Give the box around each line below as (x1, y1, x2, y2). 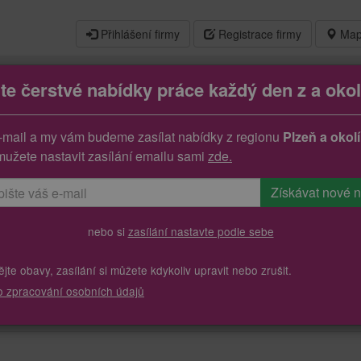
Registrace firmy (215, 26, 301, 42)
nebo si (87, 223, 128, 240)
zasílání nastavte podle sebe (127, 223, 274, 240)
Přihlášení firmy (98, 26, 180, 42)
